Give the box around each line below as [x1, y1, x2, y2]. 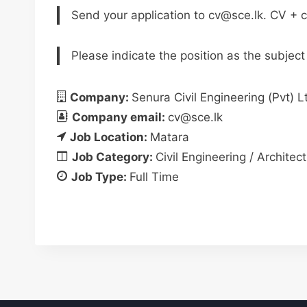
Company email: [72, 110, 168, 124]
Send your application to [71, 8, 208, 22]
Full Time [130, 170, 179, 184]
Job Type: [71, 170, 130, 184]
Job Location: [70, 130, 150, 144]
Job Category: [72, 150, 156, 164]
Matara [150, 130, 189, 144]
